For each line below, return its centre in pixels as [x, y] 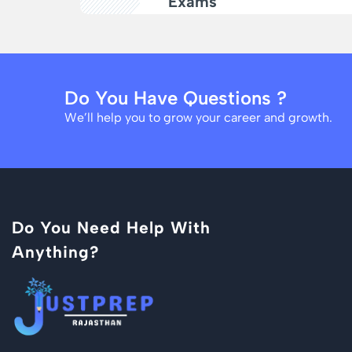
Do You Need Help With [111, 227]
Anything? [56, 251]
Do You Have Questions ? [176, 97]
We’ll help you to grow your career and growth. [198, 117]
